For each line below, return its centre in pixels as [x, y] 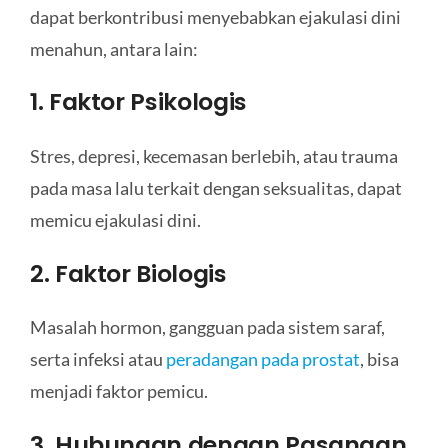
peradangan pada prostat [262, 359]
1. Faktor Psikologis [138, 102]
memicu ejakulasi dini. [115, 220]
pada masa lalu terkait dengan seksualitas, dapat [215, 188]
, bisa [379, 359]
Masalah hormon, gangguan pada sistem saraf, [207, 327]
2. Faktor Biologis [128, 273]
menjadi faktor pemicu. [118, 391]
